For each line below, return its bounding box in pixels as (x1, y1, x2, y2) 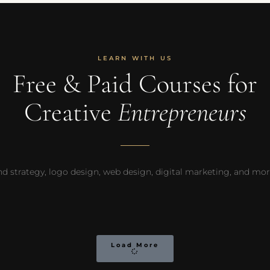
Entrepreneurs (117, 96, 246, 129)
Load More (111, 241, 159, 250)
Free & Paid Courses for (13, 67, 257, 101)
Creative (24, 96, 118, 129)
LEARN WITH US (97, 54, 173, 63)
